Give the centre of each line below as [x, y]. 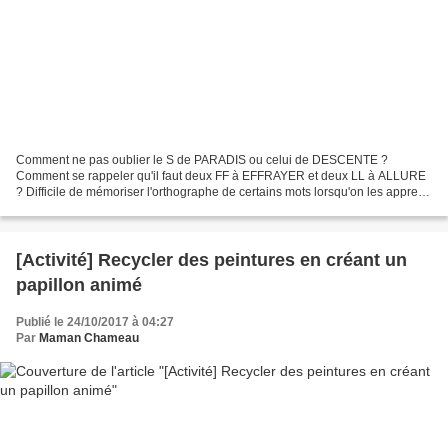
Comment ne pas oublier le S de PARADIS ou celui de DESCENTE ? [202, 160]
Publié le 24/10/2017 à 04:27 [95, 322]
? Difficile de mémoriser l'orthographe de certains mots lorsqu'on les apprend [224, 192]
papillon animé [79, 285]
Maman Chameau [89, 338]
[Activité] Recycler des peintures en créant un [211, 260]
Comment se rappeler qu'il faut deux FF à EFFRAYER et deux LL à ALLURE [221, 176]
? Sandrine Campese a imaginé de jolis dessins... [150, 208]
